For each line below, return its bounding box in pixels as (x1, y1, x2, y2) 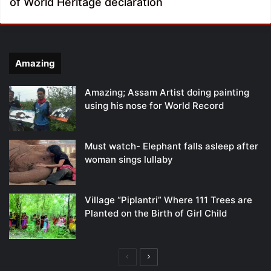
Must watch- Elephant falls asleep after (85, 140, 258, 152)
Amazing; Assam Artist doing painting (85, 86, 249, 98)
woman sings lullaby (85, 153, 173, 165)
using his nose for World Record (85, 99, 224, 111)
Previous (128, 251, 158, 261)
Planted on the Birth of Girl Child (85, 207, 227, 219)
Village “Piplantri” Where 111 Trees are (85, 194, 252, 206)
